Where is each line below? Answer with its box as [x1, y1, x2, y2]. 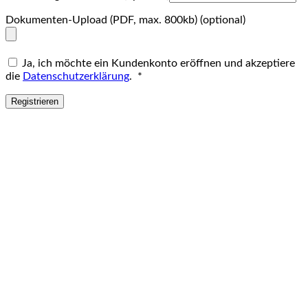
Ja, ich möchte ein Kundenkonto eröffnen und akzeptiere [22, 57, 295, 69]
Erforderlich [142, 69, 199, 81]
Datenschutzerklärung [23, 70, 129, 82]
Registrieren [11, 96, 58, 107]
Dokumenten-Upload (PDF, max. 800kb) [5, 14, 200, 25]
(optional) [200, 14, 245, 25]
